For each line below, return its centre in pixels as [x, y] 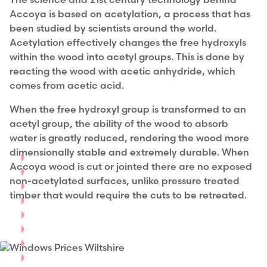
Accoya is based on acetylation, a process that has [130, 15]
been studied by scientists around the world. [113, 29]
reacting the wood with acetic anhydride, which [122, 72]
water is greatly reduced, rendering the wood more [129, 139]
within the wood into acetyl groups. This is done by [127, 58]
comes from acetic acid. [67, 86]
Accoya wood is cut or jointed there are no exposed [131, 167]
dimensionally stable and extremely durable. [116, 153]
